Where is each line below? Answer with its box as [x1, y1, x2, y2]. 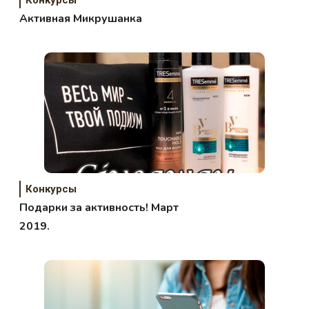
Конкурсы [26, 182, 77, 195]
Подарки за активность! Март [19, 199, 179, 215]
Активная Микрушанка [19, 10, 143, 26]
